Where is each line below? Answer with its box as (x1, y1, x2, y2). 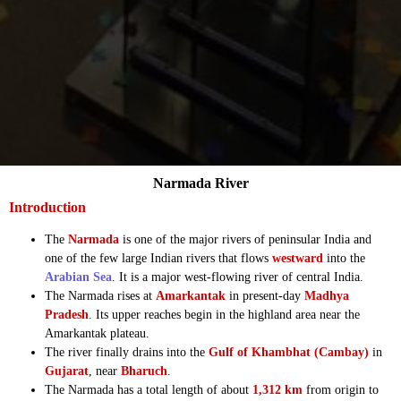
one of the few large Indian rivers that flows (45, 251, 272, 265)
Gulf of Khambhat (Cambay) (209, 345, 369, 359)
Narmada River (152, 175, 249, 191)
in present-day (226, 288, 304, 303)
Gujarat (45, 363, 89, 378)
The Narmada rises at (45, 288, 156, 303)
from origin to (303, 382, 379, 397)
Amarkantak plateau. (45, 326, 149, 340)
